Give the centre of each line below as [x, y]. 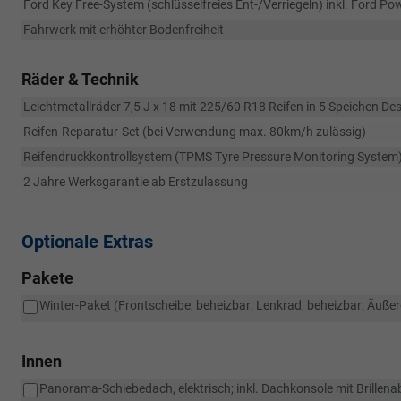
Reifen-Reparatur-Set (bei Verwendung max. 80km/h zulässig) [195, 132]
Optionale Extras [87, 242]
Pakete [47, 278]
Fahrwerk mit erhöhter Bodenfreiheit [124, 30]
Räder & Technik [80, 79]
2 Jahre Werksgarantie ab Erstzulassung [136, 182]
